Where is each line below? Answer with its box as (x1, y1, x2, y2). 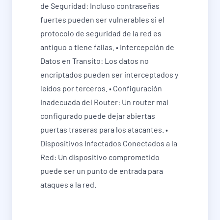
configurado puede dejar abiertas (40, 111, 155, 121)
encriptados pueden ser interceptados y (40, 70, 178, 80)
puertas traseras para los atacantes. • (40, 125, 168, 135)
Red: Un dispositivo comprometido (40, 152, 160, 162)
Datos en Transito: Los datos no (40, 56, 149, 66)
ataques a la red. (40, 180, 96, 190)
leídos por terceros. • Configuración (40, 83, 162, 93)
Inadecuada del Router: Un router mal (40, 97, 168, 107)
